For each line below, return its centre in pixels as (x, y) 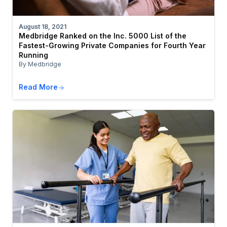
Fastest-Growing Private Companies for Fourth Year (112, 46)
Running (33, 55)
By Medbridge (40, 64)
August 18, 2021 (43, 27)
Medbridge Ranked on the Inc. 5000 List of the (103, 36)
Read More (38, 87)
